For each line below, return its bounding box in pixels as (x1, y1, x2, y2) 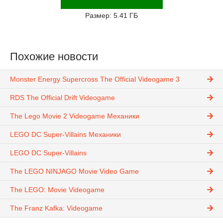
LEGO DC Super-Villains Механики (10, 130, 121, 139)
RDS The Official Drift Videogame (10, 94, 115, 102)
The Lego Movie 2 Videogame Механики (10, 112, 139, 120)
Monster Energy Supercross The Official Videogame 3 (10, 75, 180, 84)
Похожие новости (10, 50, 98, 63)
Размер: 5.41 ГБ (85, 11, 138, 20)
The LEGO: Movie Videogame (10, 186, 105, 194)
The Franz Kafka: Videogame (10, 204, 103, 213)
